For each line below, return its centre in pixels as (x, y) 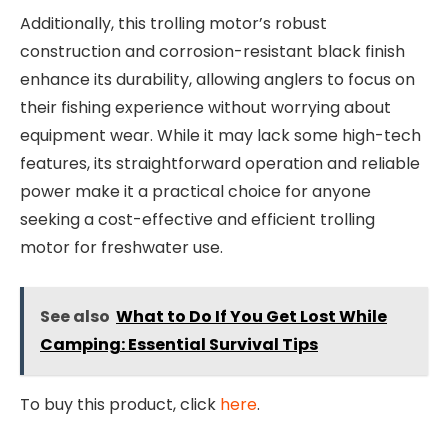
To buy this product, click (120, 404)
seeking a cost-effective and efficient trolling (197, 220)
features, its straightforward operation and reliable (220, 164)
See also (75, 316)
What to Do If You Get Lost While (251, 316)
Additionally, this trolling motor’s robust (173, 24)
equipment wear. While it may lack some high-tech (220, 136)
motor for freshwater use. (121, 248)
